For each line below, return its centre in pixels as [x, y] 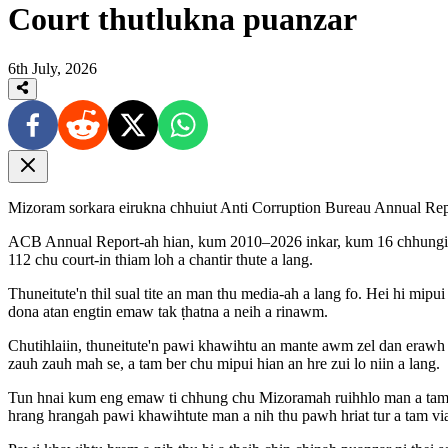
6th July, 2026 [52, 68]
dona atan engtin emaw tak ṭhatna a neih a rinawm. [168, 312]
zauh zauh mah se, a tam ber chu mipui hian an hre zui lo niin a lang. [224, 364]
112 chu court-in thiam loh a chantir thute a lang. [160, 260]
